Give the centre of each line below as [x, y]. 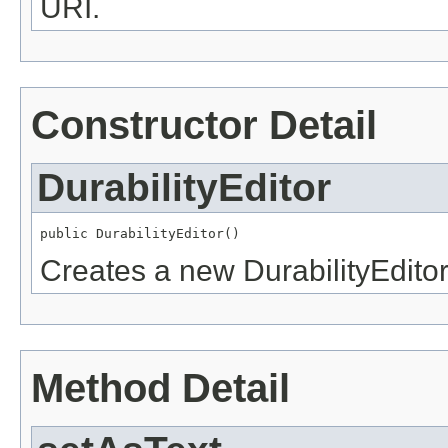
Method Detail [160, 387]
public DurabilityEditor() [140, 233]
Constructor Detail [204, 124]
